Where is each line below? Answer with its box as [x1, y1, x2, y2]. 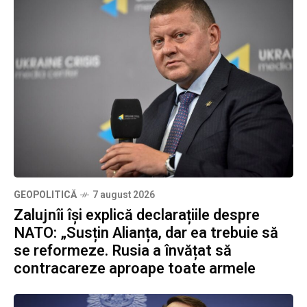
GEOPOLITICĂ [14, 188, 77, 203]
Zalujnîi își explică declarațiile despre [14, 204, 260, 227]
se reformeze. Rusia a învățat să [14, 240, 232, 262]
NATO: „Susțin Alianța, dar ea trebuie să [14, 222, 278, 245]
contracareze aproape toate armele [14, 258, 256, 280]
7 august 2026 [93, 188, 155, 203]
